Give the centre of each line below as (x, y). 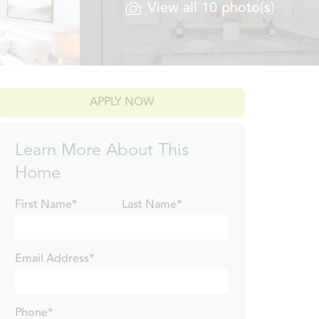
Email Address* (55, 259)
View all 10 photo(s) (211, 9)
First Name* (46, 205)
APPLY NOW (121, 103)
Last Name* (151, 205)
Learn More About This (102, 151)
